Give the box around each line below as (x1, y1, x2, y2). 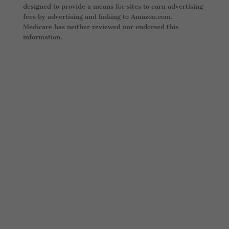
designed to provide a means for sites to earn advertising (22, 2, 203, 10)
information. (22, 33, 62, 41)
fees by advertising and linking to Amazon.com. (22, 12, 173, 20)
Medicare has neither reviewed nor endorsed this (22, 22, 178, 31)
